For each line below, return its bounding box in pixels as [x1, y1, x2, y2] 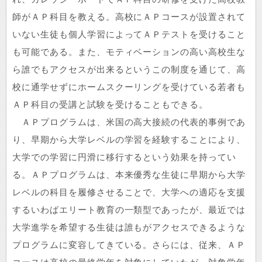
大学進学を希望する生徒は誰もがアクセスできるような [12, 222, 246, 233]
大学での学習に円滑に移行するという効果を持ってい [12, 152, 237, 163]
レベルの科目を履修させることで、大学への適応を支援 [12, 187, 246, 198]
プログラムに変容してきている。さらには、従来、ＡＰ [12, 240, 246, 250]
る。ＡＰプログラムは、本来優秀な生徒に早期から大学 [12, 170, 246, 180]
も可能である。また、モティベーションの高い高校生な [12, 47, 246, 57]
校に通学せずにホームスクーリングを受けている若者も [12, 82, 246, 92]
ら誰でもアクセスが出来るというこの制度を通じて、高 [12, 64, 246, 75]
